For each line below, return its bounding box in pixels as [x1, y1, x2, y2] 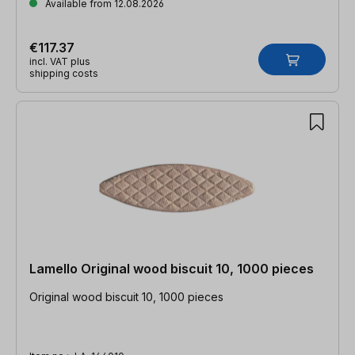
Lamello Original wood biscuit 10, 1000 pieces [29, 260, 314, 277]
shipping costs [29, 67, 98, 79]
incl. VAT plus [29, 55, 90, 67]
